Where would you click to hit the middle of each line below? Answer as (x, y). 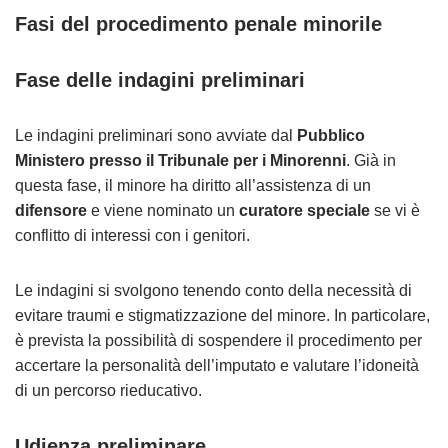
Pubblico (331, 135)
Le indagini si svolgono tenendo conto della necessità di (213, 290)
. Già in (371, 160)
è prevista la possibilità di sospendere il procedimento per (218, 340)
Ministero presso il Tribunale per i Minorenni (180, 160)
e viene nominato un (163, 210)
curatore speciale (304, 210)
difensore (51, 210)
